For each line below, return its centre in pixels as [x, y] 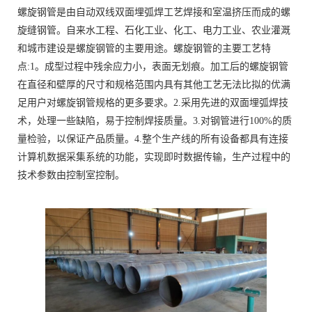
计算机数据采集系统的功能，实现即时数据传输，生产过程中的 [154, 157]
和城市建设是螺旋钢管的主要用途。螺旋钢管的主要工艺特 [144, 48]
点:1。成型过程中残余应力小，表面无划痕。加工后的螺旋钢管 [153, 67]
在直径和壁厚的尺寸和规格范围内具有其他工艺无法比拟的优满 [154, 85]
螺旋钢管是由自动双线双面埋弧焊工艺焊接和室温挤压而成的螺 [154, 12]
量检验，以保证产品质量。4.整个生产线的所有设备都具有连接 [153, 139]
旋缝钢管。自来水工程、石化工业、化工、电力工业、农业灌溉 [154, 30]
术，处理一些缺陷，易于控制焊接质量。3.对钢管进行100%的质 [155, 121]
